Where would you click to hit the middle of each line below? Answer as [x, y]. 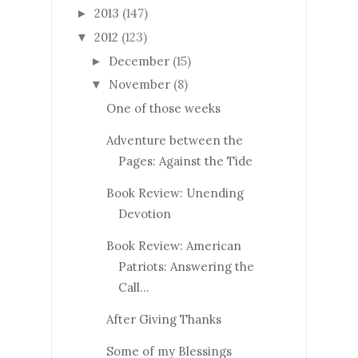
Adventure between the [174, 141]
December [139, 61]
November [139, 85]
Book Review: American [173, 246]
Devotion [144, 214]
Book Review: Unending [175, 193]
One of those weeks [163, 109]
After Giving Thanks [163, 320]
